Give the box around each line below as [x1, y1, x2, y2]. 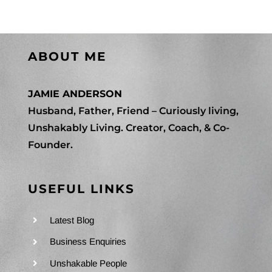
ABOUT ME [27, 49, 106, 64]
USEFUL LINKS [27, 181, 135, 196]
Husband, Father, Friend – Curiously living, [27, 104, 239, 117]
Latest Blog [49, 214, 94, 225]
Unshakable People [49, 257, 127, 268]
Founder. [27, 138, 73, 151]
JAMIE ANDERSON [27, 87, 122, 100]
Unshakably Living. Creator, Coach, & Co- [27, 121, 229, 134]
